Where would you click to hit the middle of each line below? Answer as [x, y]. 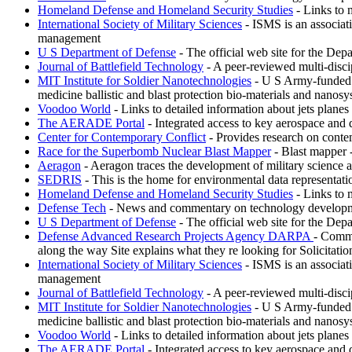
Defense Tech [72, 207]
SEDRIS [60, 179]
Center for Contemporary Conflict [122, 137]
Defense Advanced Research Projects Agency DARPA [176, 236]
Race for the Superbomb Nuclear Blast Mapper [154, 151]
